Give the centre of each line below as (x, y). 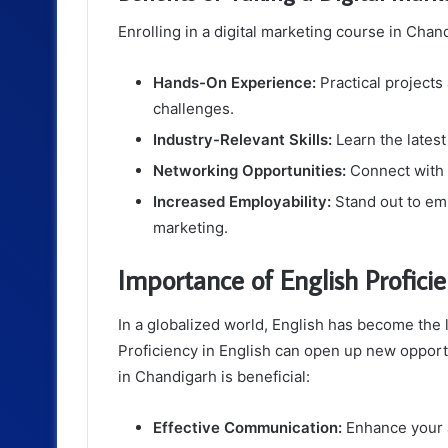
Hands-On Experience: (234, 83)
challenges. (193, 109)
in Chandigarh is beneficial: (214, 376)
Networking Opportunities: (249, 171)
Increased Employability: (242, 202)
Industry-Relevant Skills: (242, 140)
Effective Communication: (247, 427)
